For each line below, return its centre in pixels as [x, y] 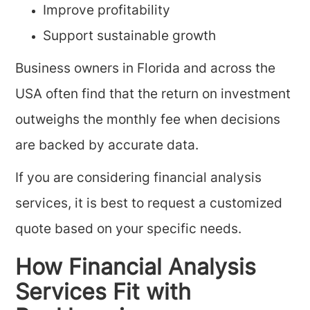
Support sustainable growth [130, 37]
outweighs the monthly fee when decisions [148, 121]
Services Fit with [103, 294]
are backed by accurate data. [107, 146]
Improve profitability [107, 11]
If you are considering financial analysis [139, 179]
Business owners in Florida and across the [146, 70]
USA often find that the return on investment [153, 95]
